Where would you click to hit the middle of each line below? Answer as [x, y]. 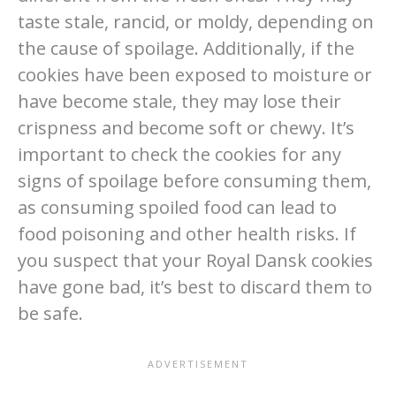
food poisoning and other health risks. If [187, 233]
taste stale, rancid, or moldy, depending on [196, 21]
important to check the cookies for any [179, 154]
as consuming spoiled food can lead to [177, 207]
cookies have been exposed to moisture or [195, 74]
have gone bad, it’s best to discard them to [195, 286]
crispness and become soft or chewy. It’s [186, 127]
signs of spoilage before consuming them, [194, 180]
